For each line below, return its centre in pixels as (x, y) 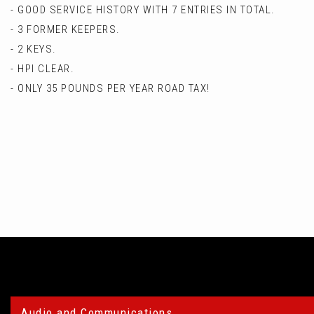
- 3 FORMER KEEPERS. (66, 29)
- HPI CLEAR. (42, 68)
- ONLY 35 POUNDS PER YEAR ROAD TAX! (110, 88)
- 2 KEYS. (34, 49)
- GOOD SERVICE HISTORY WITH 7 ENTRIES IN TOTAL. (143, 9)
